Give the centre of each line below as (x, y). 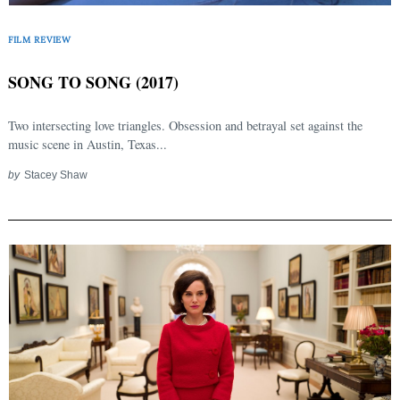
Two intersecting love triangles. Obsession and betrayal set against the (185, 126)
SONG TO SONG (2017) (93, 83)
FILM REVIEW (40, 39)
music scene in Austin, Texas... (87, 145)
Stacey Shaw (55, 175)
